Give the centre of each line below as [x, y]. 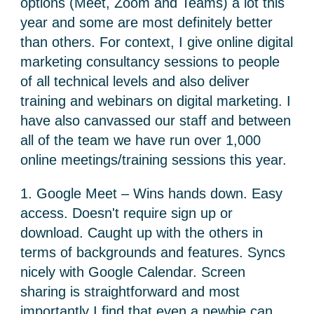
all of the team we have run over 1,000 [141, 140]
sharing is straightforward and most [130, 292]
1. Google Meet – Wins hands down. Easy [152, 193]
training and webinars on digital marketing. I [156, 101]
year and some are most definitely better [147, 22]
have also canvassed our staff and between [156, 121]
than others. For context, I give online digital [157, 42]
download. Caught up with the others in [142, 233]
